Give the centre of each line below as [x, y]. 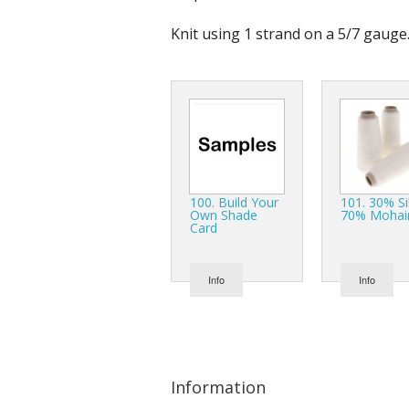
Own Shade [224, 215]
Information [218, 387]
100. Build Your [234, 202]
